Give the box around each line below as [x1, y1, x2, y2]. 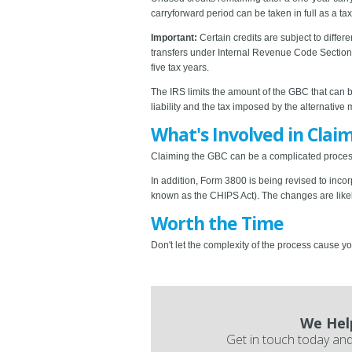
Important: [151, 31, 197, 43]
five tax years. [151, 61, 209, 73]
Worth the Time [151, 210, 284, 236]
